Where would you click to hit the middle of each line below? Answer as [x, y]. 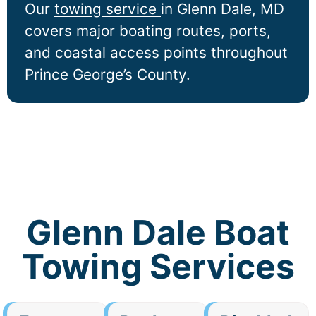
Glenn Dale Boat [158, 233]
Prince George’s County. [108, 75]
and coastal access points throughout [156, 53]
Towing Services [158, 267]
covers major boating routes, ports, [148, 31]
